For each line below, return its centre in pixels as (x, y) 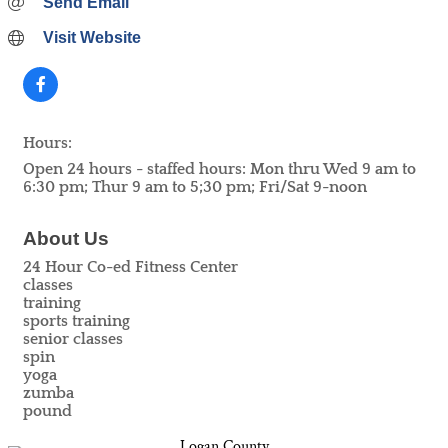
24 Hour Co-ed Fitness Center (130, 267)
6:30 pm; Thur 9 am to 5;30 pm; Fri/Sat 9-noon (195, 187)
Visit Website (92, 38)
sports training (76, 321)
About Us (66, 239)
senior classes (73, 339)
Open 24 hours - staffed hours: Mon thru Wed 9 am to (219, 169)
